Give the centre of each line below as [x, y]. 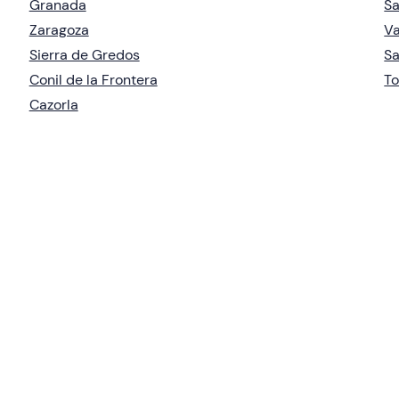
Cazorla [53, 104]
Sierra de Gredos [84, 54]
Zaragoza [59, 29]
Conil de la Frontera [93, 79]
